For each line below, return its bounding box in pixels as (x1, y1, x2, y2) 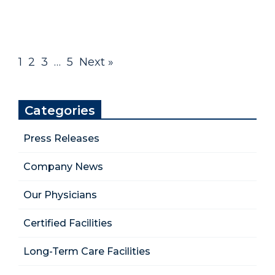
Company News (23, 160, 103, 172)
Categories (25, 103, 95, 118)
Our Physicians (23, 188, 97, 201)
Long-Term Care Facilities (23, 245, 150, 257)
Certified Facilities (23, 217, 112, 229)
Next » (79, 55, 114, 69)
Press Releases (23, 132, 99, 144)
